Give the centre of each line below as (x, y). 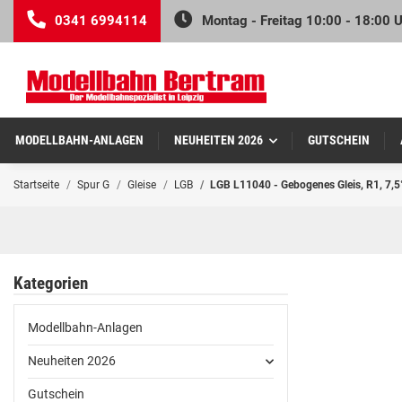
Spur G (93, 185)
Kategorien (51, 284)
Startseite (36, 185)
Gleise (142, 185)
